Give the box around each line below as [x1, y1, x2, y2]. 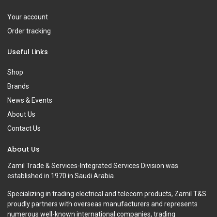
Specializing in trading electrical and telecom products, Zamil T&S [7, 189, 206, 198]
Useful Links [7, 46, 48, 57]
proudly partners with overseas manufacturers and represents [7, 200, 198, 208]
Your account [7, 13, 48, 21]
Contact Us [7, 124, 41, 132]
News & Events [7, 96, 54, 104]
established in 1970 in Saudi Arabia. [7, 171, 115, 180]
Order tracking [7, 27, 52, 35]
